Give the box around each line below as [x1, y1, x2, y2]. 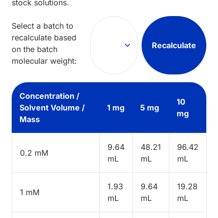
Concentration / [19, 91, 79, 101]
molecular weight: [12, 55, 77, 66]
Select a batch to [12, 20, 73, 31]
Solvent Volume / [19, 102, 85, 112]
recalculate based [12, 32, 76, 42]
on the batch [12, 44, 57, 54]
